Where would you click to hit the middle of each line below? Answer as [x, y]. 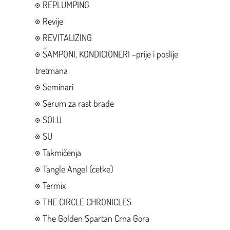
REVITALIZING [67, 37]
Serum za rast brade [78, 103]
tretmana [51, 70]
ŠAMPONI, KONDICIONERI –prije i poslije [110, 54]
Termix [54, 185]
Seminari [58, 87]
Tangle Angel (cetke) [78, 169]
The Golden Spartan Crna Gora [96, 218]
